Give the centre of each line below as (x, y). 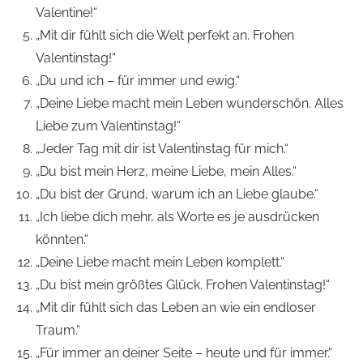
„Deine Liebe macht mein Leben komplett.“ (160, 263)
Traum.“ (58, 331)
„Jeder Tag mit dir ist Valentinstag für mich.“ (162, 149)
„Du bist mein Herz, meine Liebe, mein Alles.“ (166, 172)
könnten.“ (62, 240)
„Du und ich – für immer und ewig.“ (138, 81)
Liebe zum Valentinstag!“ (108, 126)
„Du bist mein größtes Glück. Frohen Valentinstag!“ (183, 285)
